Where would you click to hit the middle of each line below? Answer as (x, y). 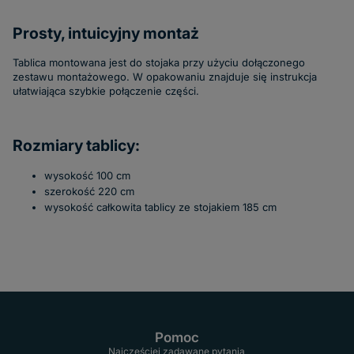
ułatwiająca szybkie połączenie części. (106, 91)
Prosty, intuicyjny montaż (106, 34)
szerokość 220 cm (89, 191)
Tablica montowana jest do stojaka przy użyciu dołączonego (159, 63)
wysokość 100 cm (87, 175)
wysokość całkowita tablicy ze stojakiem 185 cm (160, 207)
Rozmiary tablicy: (76, 145)
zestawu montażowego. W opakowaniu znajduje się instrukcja (165, 77)
